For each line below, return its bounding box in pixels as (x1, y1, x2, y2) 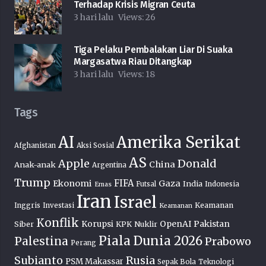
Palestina (14, 235, 68, 249)
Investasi (43, 201, 74, 210)
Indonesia (205, 180, 239, 189)
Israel (114, 192, 157, 213)
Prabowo (205, 235, 251, 249)
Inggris (14, 201, 40, 210)
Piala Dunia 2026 (99, 233, 202, 249)
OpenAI (160, 218, 191, 230)
